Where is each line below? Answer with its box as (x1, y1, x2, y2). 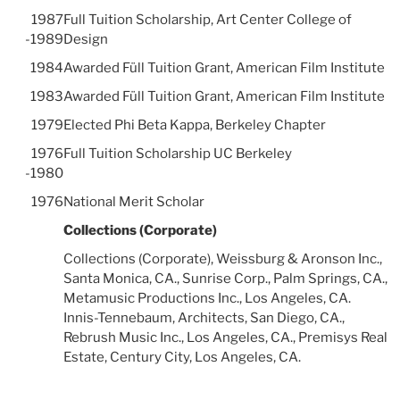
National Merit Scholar (62, 194, 204, 211)
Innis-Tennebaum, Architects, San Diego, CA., (62, 310, 345, 327)
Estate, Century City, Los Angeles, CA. (62, 349, 301, 366)
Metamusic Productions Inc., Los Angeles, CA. (62, 290, 351, 307)
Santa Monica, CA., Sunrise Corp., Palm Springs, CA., (62, 271, 387, 287)
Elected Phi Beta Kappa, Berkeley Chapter (62, 117, 326, 134)
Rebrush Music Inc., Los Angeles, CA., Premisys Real (62, 329, 387, 346)
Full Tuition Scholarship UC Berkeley (62, 146, 292, 162)
